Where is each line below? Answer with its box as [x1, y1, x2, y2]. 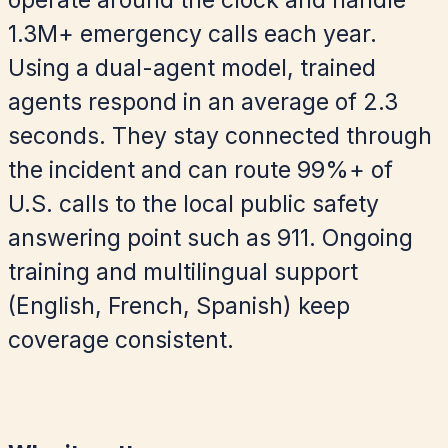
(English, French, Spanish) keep [8, 292, 350, 321]
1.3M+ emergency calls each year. [8, 20, 377, 49]
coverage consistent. [8, 326, 234, 355]
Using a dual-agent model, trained [8, 54, 376, 83]
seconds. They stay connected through [8, 122, 432, 151]
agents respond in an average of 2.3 [8, 88, 398, 117]
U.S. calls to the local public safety [8, 190, 379, 219]
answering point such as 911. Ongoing [8, 224, 413, 253]
